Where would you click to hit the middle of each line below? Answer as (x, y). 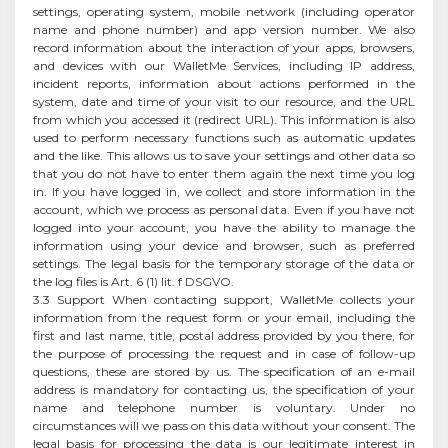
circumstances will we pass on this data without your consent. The (224, 425)
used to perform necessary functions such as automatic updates (224, 137)
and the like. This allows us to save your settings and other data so (224, 155)
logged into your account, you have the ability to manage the (224, 227)
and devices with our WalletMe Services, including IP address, (224, 65)
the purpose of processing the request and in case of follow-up (224, 353)
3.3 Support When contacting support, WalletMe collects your (224, 299)
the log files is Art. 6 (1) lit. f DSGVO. (133, 281)
